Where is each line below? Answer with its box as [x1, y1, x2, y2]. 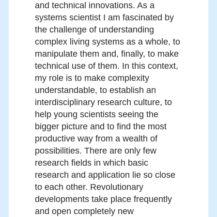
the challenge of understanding [35, 25, 154, 35]
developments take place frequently [35, 194, 172, 204]
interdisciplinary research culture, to [35, 97, 172, 108]
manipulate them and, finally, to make [35, 49, 179, 59]
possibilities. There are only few [35, 146, 156, 156]
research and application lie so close [35, 170, 175, 180]
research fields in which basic [35, 158, 148, 168]
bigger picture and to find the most [35, 122, 167, 132]
